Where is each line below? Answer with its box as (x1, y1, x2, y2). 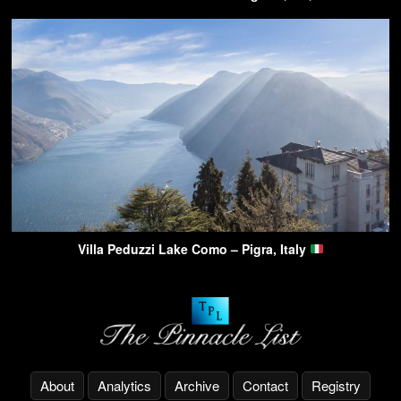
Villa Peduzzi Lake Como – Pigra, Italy (77, 239, 310, 258)
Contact (243, 376, 288, 396)
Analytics (98, 376, 151, 396)
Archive (175, 376, 219, 396)
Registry (311, 376, 361, 396)
